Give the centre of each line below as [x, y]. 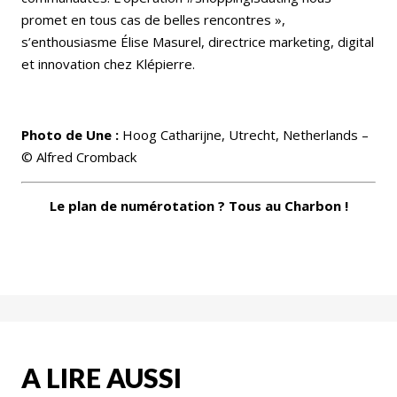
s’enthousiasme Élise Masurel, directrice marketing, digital [198, 41]
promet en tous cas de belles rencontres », [153, 19]
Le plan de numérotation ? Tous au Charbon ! [198, 205]
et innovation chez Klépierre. [108, 63]
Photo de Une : [70, 134]
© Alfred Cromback [79, 156]
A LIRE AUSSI [101, 377]
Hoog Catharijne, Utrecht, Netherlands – [244, 134]
